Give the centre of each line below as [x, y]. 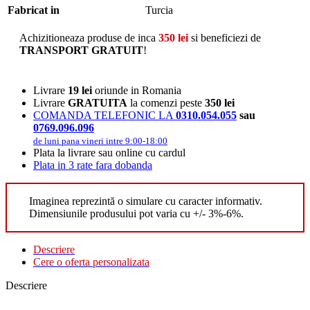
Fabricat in [34, 10]
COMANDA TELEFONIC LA [104, 115]
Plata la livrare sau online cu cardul [109, 152]
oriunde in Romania [137, 90]
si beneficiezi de [225, 37]
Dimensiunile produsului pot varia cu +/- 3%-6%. [136, 213]
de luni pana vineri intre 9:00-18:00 [100, 140]
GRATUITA [98, 102]
